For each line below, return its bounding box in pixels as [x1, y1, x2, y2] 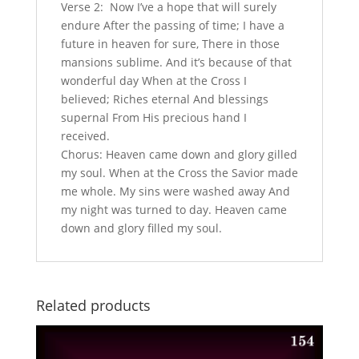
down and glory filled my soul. [60, 220, 222, 236]
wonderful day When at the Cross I [60, 72, 247, 88]
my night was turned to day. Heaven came [60, 201, 287, 217]
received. [60, 127, 110, 143]
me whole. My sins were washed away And [60, 183, 290, 199]
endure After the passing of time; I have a [60, 17, 284, 33]
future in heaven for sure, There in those [60, 35, 280, 51]
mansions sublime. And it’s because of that [60, 54, 292, 70]
